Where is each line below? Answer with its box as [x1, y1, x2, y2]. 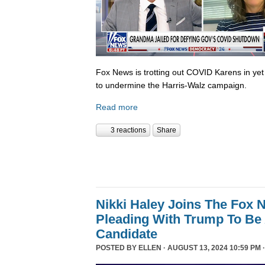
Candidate [96, 227, 157, 242]
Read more [96, 102, 138, 112]
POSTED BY [96, 244, 138, 253]
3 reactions [111, 126, 146, 135]
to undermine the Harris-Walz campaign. [96, 80, 247, 90]
